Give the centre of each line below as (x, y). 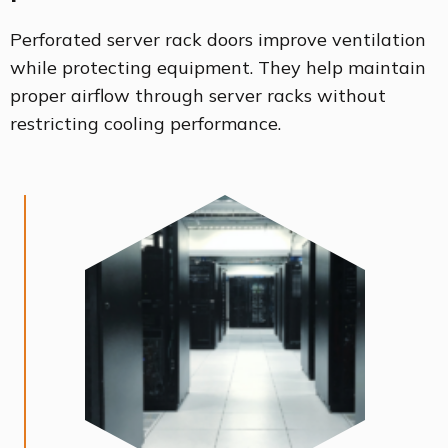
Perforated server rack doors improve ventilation (218, 40)
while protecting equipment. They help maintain (218, 68)
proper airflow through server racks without (198, 96)
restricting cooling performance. (145, 124)
